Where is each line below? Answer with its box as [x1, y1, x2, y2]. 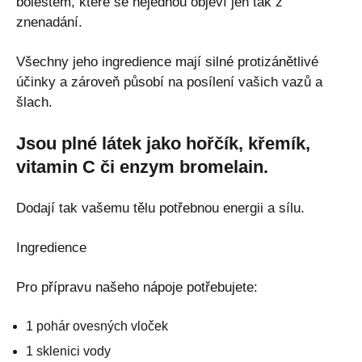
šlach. [16, 94, 53, 110]
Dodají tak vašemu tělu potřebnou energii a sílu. [16, 200, 305, 216]
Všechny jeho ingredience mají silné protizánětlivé [16, 53, 318, 69]
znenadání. [16, 14, 82, 30]
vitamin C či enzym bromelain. [16, 156, 268, 177]
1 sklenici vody [26, 343, 111, 358]
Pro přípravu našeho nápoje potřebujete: [16, 279, 258, 295]
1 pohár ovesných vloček [26, 318, 168, 333]
